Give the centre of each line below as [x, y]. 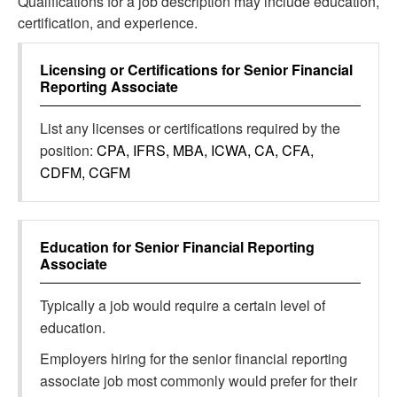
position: [68, 150]
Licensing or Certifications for [142, 70]
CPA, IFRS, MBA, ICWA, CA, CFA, [205, 150]
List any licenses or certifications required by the [190, 128]
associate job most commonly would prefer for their [198, 381]
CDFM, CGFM [85, 172]
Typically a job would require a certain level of [183, 305]
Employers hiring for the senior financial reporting [194, 358]
